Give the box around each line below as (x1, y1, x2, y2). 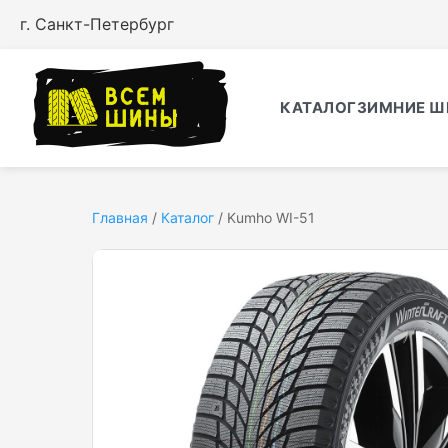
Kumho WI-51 (227, 209, 315, 226)
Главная (92, 209, 148, 226)
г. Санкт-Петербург (20, 14, 174, 34)
